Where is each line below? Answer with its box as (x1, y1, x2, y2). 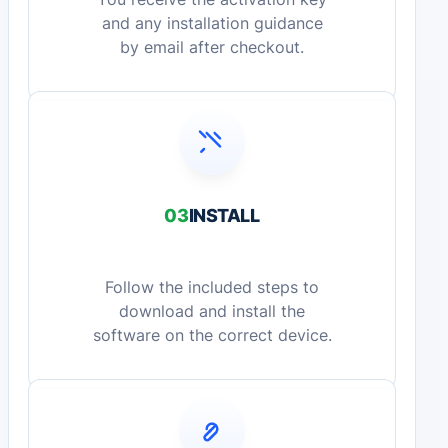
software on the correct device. (92, 326, 332, 346)
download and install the (119, 302, 305, 322)
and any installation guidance (101, 14, 323, 34)
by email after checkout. (120, 38, 304, 58)
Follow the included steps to (105, 278, 319, 298)
